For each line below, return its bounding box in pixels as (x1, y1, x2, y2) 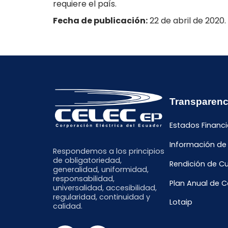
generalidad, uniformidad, (53, 164, 149, 175)
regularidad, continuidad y (53, 191, 150, 202)
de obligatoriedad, (53, 155, 122, 165)
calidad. (53, 201, 82, 211)
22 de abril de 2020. (148, 15, 226, 27)
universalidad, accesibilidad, (53, 182, 157, 193)
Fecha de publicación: (53, 15, 148, 27)
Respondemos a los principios (53, 146, 164, 156)
